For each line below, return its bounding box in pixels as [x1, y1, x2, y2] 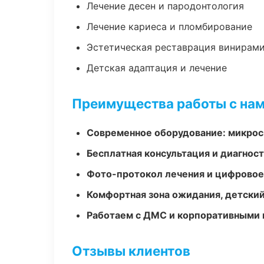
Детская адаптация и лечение [87, 62, 227, 74]
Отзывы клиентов [72, 243, 190, 259]
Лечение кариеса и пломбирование [87, 21, 252, 32]
